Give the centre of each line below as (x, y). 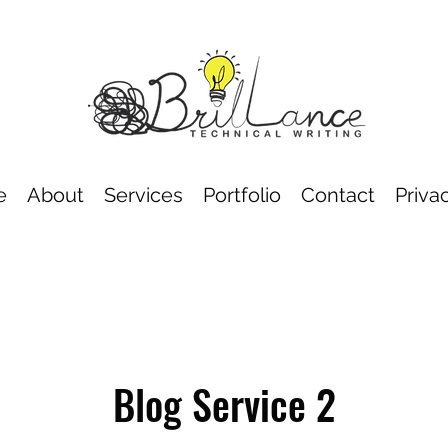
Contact (337, 195)
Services (143, 195)
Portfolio (241, 195)
